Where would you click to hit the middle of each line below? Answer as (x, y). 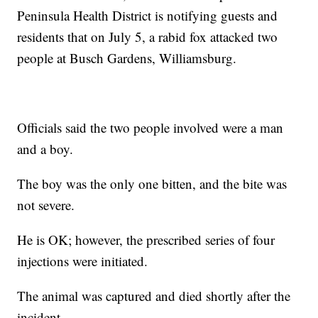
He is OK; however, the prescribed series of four (146, 240)
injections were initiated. (83, 261)
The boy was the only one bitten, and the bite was (152, 184)
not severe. (46, 205)
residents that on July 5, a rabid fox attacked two (148, 37)
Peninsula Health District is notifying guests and (148, 16)
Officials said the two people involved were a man (150, 128)
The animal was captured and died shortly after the (154, 296)
